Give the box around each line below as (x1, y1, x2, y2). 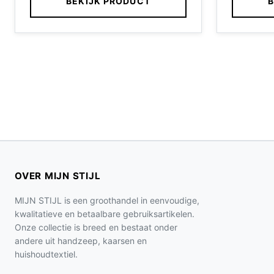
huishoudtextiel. (15, 249, 78, 259)
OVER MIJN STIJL (15, 170, 101, 182)
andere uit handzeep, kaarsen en (15, 235, 147, 246)
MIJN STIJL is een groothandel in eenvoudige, (15, 195, 199, 206)
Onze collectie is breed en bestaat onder (15, 222, 177, 232)
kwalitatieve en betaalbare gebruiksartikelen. (15, 209, 194, 219)
